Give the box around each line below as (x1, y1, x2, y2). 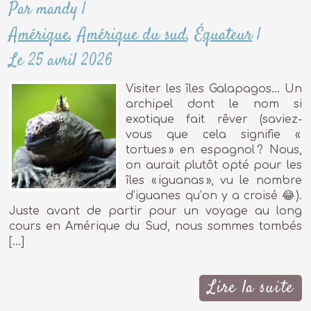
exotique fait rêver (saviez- (126, 112, 302, 126)
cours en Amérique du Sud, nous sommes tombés (9, 219, 302, 233)
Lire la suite (207, 276, 294, 299)
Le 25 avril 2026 (9, 49, 113, 73)
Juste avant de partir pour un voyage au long (9, 204, 302, 217)
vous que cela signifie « (126, 128, 302, 141)
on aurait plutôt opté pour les (126, 158, 302, 171)
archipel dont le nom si (126, 97, 302, 110)
